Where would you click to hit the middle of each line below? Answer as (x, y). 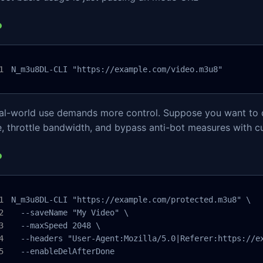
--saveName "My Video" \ (70, 213)
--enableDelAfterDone (63, 252)
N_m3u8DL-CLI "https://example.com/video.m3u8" (117, 70)
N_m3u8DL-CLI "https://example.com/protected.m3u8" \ (131, 200)
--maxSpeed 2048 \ (56, 226)
